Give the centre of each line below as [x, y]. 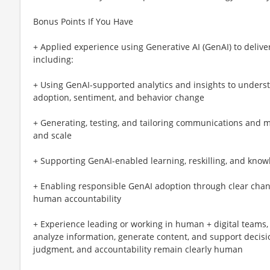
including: [53, 59]
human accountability [77, 198]
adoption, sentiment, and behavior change [119, 97]
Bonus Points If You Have [83, 21]
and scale [52, 135]
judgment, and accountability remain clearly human [138, 249]
